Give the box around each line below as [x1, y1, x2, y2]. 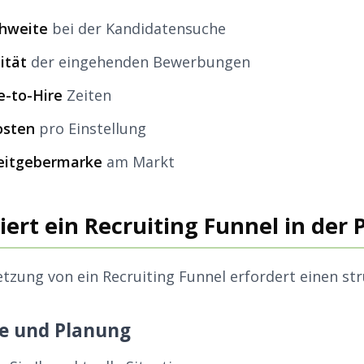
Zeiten [63, 85, 111, 105]
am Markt [102, 152, 175, 171]
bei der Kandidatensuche [48, 19, 226, 38]
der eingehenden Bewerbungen [27, 52, 250, 71]
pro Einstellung [35, 119, 146, 138]
